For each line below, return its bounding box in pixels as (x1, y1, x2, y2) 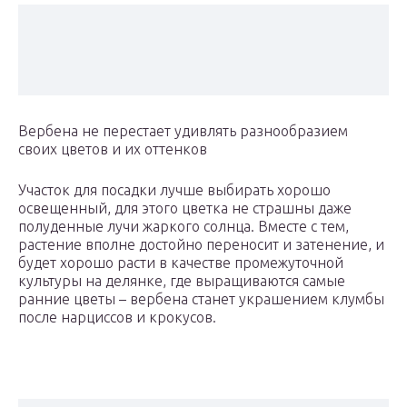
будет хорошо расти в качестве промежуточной (18, 254, 343, 272)
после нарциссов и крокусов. (18, 309, 216, 326)
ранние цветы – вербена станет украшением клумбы (18, 291, 384, 308)
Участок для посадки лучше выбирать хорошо (18, 182, 331, 199)
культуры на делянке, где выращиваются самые (18, 273, 345, 290)
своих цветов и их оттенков (18, 141, 207, 158)
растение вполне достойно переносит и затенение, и (18, 236, 384, 253)
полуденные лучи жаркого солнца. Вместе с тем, (18, 218, 349, 235)
